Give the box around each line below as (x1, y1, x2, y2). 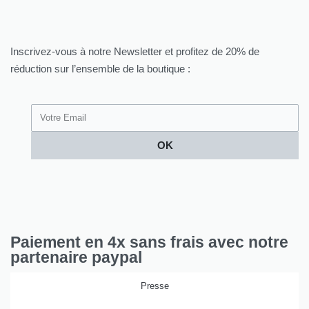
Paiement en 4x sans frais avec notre (10, 234, 288, 252)
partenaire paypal (10, 249, 142, 267)
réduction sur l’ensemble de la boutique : (10, 62, 190, 74)
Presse (140, 281, 169, 292)
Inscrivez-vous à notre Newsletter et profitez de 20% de (10, 45, 259, 57)
